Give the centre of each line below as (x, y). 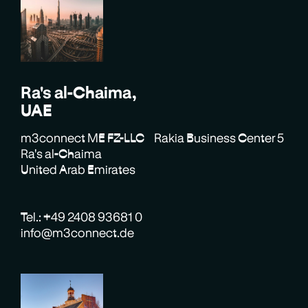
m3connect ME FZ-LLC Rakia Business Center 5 (153, 137)
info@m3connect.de (78, 232)
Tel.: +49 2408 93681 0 (82, 216)
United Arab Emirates (78, 169)
